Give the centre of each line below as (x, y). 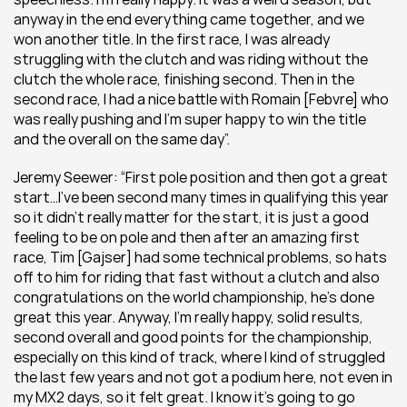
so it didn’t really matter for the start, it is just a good (191, 217)
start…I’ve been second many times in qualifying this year (201, 197)
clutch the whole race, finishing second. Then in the (184, 79)
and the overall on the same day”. (122, 139)
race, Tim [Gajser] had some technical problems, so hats (200, 257)
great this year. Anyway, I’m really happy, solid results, (189, 317)
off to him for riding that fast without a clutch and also (197, 277)
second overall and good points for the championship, (193, 337)
